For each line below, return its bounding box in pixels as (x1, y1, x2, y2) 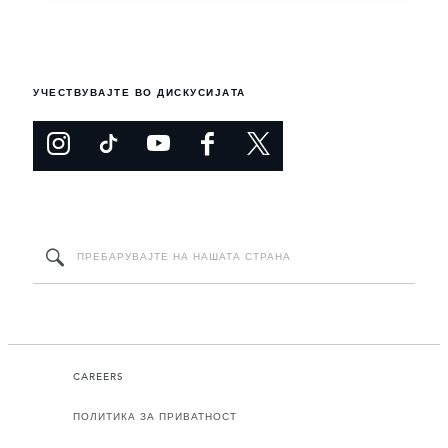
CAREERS (73, 371, 124, 384)
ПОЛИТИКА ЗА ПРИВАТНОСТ (73, 411, 237, 424)
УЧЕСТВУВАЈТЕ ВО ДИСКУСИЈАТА (33, 88, 246, 99)
